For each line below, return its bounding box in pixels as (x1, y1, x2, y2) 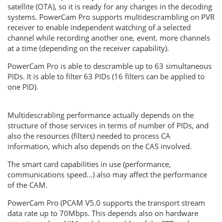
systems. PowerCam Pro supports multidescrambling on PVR (7, 12, 215, 22)
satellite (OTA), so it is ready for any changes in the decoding (7, 1, 212, 12)
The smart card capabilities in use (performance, (7, 159, 171, 169)
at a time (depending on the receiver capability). (7, 43, 169, 54)
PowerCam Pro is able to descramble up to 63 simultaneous (7, 61, 212, 71)
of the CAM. (7, 180, 48, 190)
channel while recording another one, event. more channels (7, 33, 210, 43)
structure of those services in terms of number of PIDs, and (7, 120, 209, 131)
